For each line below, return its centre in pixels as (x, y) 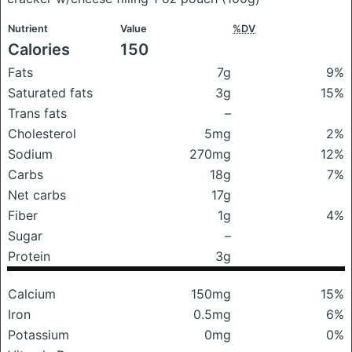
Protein (29, 256)
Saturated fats (50, 93)
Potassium (38, 335)
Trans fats (37, 113)
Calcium (32, 294)
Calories (39, 49)
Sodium (30, 154)
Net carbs (37, 195)
